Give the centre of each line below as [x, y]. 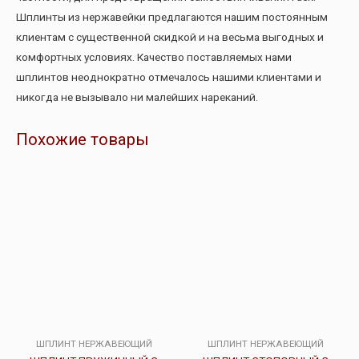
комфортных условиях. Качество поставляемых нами [154, 56]
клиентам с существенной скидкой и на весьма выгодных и [170, 36]
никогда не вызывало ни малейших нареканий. [137, 97]
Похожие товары [83, 140]
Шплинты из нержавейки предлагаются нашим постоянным [172, 16]
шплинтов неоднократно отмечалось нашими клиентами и [169, 77]
